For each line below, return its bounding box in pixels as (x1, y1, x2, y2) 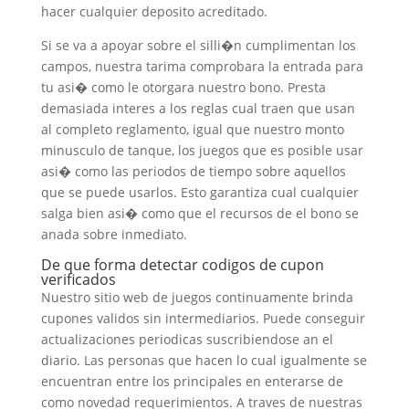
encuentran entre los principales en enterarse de (40, 372, 343, 390)
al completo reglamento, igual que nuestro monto (40, 121, 344, 138)
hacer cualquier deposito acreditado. (40, 3, 267, 20)
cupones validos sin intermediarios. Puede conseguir (40, 309, 365, 327)
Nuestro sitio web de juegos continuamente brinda (40, 288, 353, 306)
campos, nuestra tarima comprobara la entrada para (40, 58, 363, 75)
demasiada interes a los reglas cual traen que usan (40, 100, 355, 117)
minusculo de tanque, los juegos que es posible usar (40, 142, 363, 159)
